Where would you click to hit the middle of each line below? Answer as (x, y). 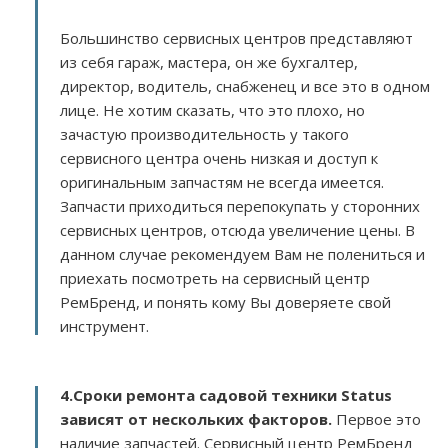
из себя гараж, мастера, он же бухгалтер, (209, 62)
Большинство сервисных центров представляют (236, 38)
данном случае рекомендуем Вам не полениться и (242, 254)
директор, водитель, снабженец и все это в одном (245, 86)
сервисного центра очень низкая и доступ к (219, 158)
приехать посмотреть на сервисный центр (215, 278)
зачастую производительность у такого (204, 134)
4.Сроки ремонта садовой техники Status (226, 395)
